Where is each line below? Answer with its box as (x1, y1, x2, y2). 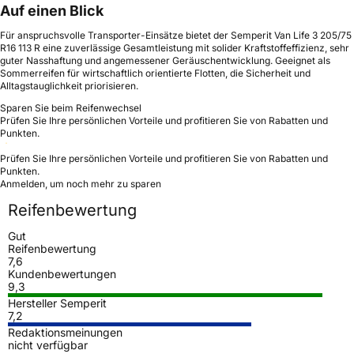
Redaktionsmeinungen (8, 325, 122, 339)
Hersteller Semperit (8, 296, 107, 310)
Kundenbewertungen (8, 266, 116, 281)
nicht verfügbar (8, 337, 88, 352)
